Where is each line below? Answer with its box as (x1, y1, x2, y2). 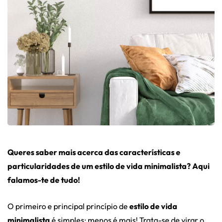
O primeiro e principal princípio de (7, 201, 129, 212)
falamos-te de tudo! (7, 175, 80, 185)
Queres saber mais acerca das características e (7, 147, 180, 158)
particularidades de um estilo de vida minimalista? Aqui (7, 161, 210, 171)
